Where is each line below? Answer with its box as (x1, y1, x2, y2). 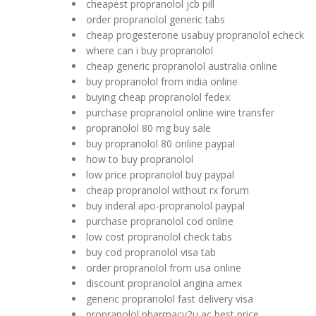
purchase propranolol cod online (86, 214, 233, 228)
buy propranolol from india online (86, 75, 238, 88)
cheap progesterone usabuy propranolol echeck (86, 28, 304, 42)
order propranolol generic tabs (86, 13, 225, 26)
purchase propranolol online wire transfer (86, 106, 274, 119)
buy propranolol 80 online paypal (86, 137, 235, 150)
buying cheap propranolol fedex (86, 90, 230, 104)
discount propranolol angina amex (86, 276, 242, 290)
